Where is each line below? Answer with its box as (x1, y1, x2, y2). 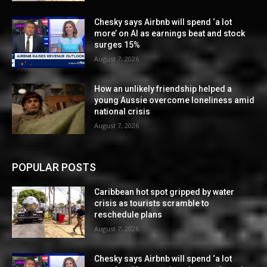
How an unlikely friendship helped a (94, 83, 232, 94)
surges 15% (94, 39, 141, 49)
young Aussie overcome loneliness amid (94, 95, 255, 105)
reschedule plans (94, 210, 163, 220)
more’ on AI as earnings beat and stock (94, 28, 246, 38)
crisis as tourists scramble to (94, 198, 210, 209)
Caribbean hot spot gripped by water (94, 187, 235, 197)
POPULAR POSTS (12, 161, 96, 174)
